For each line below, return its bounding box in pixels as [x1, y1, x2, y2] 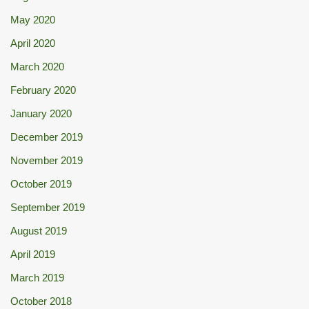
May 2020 [10, 13, 55, 26]
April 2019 [10, 248, 55, 260]
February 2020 [10, 83, 76, 96]
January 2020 [10, 107, 72, 119]
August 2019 [10, 224, 67, 237]
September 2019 [10, 201, 85, 213]
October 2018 [10, 295, 72, 307]
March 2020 [10, 60, 64, 72]
